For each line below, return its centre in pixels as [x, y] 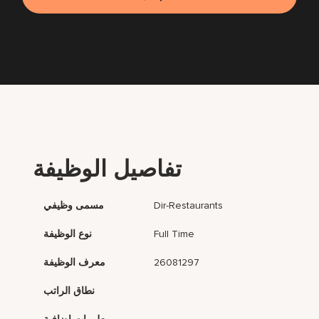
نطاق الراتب [69, 291]
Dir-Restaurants [189, 206]
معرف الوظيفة [75, 263]
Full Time [174, 234]
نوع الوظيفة [68, 234]
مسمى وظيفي [74, 206]
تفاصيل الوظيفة [108, 171]
